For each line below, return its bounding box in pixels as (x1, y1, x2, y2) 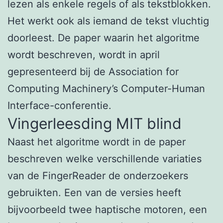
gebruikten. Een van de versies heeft (7, 186, 181, 199)
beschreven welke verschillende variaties (7, 152, 202, 165)
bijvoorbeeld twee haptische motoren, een (7, 203, 207, 216)
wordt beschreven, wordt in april (7, 48, 160, 61)
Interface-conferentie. (7, 99, 111, 111)
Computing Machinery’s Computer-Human (7, 82, 205, 95)
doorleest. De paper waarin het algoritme (7, 31, 200, 44)
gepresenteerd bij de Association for (7, 65, 179, 78)
